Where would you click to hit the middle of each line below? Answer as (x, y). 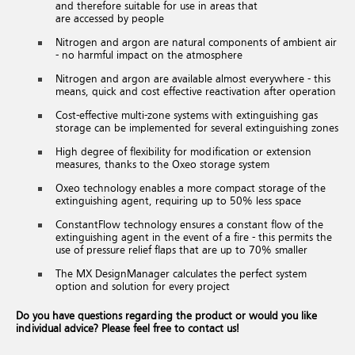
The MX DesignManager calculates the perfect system (181, 274)
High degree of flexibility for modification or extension (183, 152)
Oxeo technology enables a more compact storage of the (191, 189)
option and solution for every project (143, 287)
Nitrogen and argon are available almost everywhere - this (193, 79)
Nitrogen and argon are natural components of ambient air (196, 43)
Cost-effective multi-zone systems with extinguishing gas (187, 116)
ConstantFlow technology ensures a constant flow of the (189, 225)
